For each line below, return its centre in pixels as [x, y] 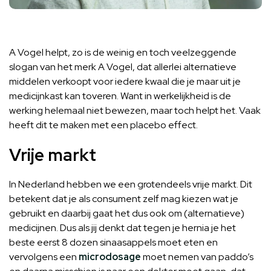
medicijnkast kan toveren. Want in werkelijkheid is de [120, 96]
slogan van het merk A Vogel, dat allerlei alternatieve [123, 67]
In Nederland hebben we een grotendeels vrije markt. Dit [131, 184]
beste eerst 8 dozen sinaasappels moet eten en [113, 243]
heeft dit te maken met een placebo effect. [103, 125]
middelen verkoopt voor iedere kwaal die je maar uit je [125, 82]
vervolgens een [44, 257]
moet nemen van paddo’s [197, 257]
